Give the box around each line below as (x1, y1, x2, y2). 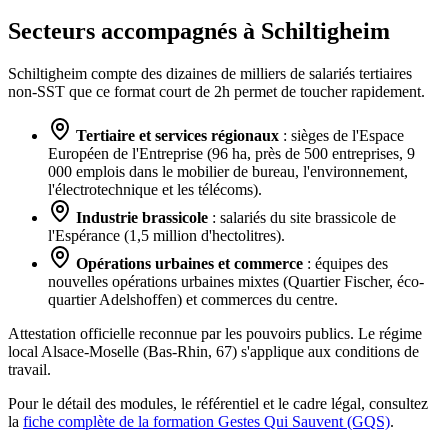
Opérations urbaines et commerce (76, 255, 303, 273)
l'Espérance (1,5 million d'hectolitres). (48, 227, 285, 245)
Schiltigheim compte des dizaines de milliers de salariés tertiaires (8, 65, 412, 83)
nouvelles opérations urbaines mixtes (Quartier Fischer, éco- (48, 273, 424, 291)
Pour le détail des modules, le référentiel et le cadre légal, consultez (8, 395, 428, 413)
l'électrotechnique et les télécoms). (48, 181, 262, 199)
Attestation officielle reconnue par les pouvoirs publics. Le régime (8, 325, 422, 343)
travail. (8, 361, 51, 379)
